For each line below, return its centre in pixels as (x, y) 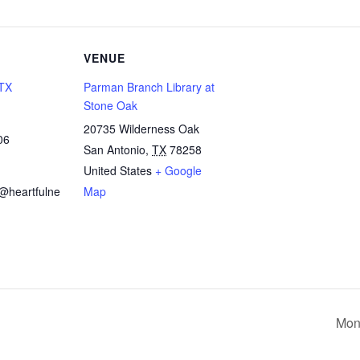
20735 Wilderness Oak (141, 129)
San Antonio (115, 149)
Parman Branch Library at (149, 87)
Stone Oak (110, 105)
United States (118, 170)
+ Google (178, 170)
